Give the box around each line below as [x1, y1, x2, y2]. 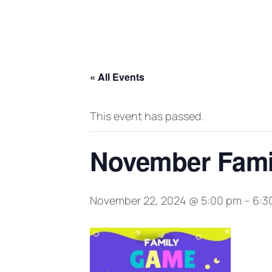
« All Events [90, 70, 144, 84]
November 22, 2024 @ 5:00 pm [90, 193, 242, 208]
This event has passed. [90, 109, 204, 123]
